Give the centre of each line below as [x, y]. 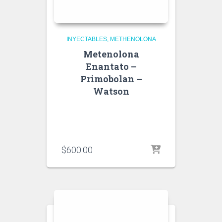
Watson [111, 91]
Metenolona [111, 54]
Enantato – [111, 66]
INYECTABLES [86, 39]
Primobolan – [111, 79]
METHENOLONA [133, 39]
